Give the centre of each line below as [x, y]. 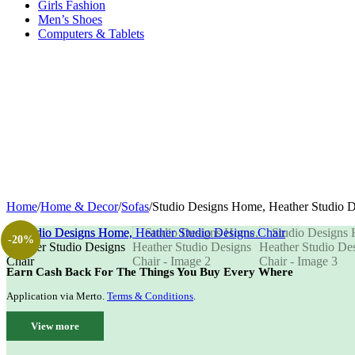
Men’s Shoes [70, 19]
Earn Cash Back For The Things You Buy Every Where [150, 271]
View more [55, 326]
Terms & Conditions [150, 296]
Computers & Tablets [91, 33]
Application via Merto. [57, 296]
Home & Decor [79, 206]
